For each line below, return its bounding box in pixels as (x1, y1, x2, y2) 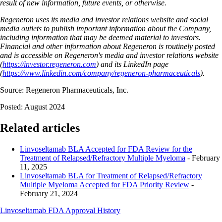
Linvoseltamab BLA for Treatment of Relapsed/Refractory (20, 171, 202, 180)
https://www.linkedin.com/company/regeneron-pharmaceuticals (2, 69, 200, 78)
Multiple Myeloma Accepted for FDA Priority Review (20, 180, 189, 189)
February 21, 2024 (20, 189, 78, 198)
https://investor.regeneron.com (2, 60, 96, 69)
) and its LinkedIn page (96, 60, 168, 69)
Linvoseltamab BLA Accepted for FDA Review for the (20, 145, 192, 154)
